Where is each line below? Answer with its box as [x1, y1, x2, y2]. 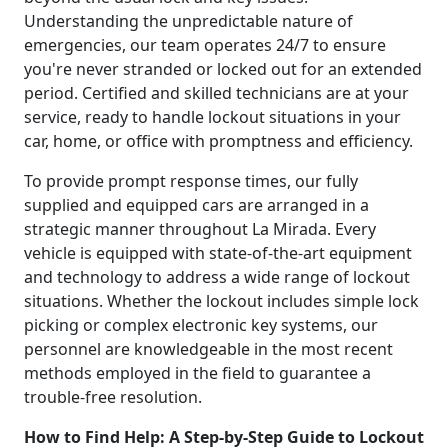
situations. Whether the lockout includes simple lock [24, 289, 419, 312]
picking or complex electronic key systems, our [24, 313, 378, 336]
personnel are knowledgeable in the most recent [24, 337, 393, 360]
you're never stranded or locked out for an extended [24, 57, 422, 80]
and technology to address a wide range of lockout [24, 265, 410, 288]
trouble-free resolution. [24, 385, 202, 408]
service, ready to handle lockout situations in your [24, 105, 401, 128]
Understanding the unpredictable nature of [24, 9, 353, 32]
